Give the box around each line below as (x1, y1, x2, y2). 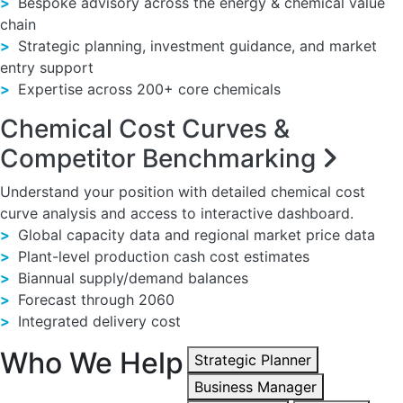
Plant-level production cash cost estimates (13, 247, 309, 265)
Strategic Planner (194, 351, 311, 369)
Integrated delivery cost (13, 312, 181, 330)
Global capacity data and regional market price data (13, 226, 375, 244)
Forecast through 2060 (13, 291, 175, 309)
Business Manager (194, 378, 317, 396)
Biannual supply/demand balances (13, 269, 248, 287)
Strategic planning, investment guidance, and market (13, 37, 377, 55)
